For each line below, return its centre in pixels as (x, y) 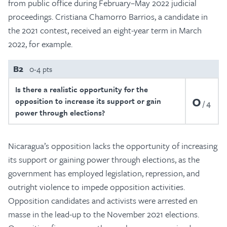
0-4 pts (41, 69)
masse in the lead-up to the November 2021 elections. (104, 214)
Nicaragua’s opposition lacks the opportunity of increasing (113, 146)
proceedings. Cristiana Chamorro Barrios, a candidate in (108, 16)
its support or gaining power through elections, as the (104, 159)
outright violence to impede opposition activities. (97, 187)
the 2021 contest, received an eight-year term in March (105, 30)
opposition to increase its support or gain (88, 101)
